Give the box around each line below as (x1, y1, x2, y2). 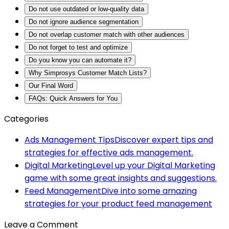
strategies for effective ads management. (25, 146, 193, 158)
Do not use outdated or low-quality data (29, 5, 144, 13)
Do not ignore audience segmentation (29, 17, 139, 26)
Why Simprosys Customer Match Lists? (29, 68, 147, 77)
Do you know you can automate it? (29, 56, 131, 64)
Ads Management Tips (25, 133, 114, 146)
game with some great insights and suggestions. (25, 172, 217, 184)
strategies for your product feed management (25, 197, 212, 210)
